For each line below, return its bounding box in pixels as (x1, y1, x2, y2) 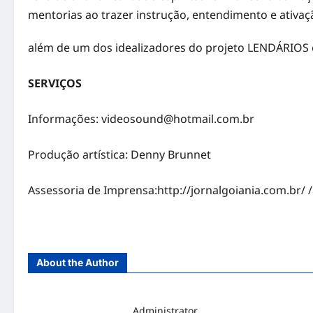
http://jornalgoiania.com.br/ (157, 182, 305, 198)
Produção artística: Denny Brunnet (28, 147, 211, 163)
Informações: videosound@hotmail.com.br (28, 111, 254, 127)
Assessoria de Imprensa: (28, 182, 157, 198)
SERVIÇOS (28, 75, 82, 92)
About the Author (36, 256, 119, 269)
